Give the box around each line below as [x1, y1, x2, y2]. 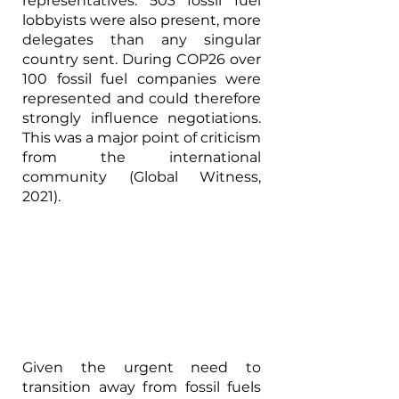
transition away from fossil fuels [22, 378, 261, 395]
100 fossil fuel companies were [22, 70, 261, 88]
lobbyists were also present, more [22, 12, 261, 29]
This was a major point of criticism [22, 129, 261, 147]
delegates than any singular [22, 31, 261, 49]
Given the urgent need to [22, 358, 261, 376]
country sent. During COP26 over [22, 51, 261, 69]
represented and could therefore [22, 90, 261, 108]
